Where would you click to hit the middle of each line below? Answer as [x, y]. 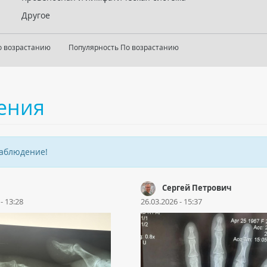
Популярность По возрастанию [124, 47]
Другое [35, 15]
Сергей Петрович [197, 188]
